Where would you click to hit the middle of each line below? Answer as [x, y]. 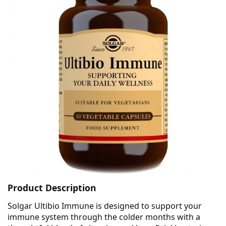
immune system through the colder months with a [104, 217]
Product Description [52, 187]
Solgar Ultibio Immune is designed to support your [105, 206]
